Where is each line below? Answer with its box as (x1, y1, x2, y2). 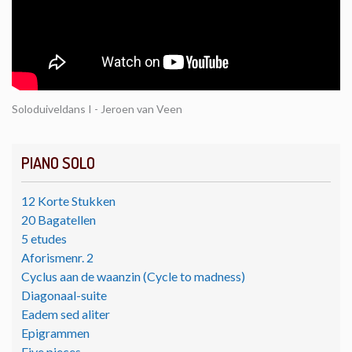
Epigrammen (21, 325, 90, 341)
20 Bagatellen (21, 212, 96, 228)
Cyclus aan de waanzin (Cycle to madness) (21, 269, 245, 284)
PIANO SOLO (21, 152, 95, 174)
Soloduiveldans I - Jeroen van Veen (12, 102, 182, 116)
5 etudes (21, 231, 67, 247)
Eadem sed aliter (21, 306, 110, 322)
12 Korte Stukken (21, 193, 115, 209)
